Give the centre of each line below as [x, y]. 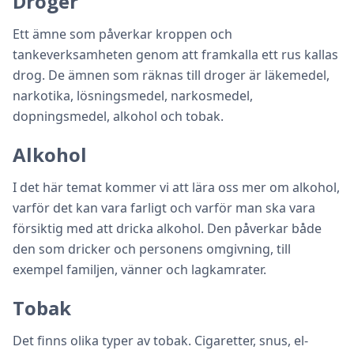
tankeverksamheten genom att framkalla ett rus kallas [175, 55]
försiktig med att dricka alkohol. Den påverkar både [167, 228]
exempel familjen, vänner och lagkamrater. [139, 269]
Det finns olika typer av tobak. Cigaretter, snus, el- [160, 341]
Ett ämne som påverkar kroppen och [122, 34]
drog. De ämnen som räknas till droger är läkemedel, [171, 75]
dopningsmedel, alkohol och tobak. [118, 116]
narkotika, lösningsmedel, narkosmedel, [133, 96]
